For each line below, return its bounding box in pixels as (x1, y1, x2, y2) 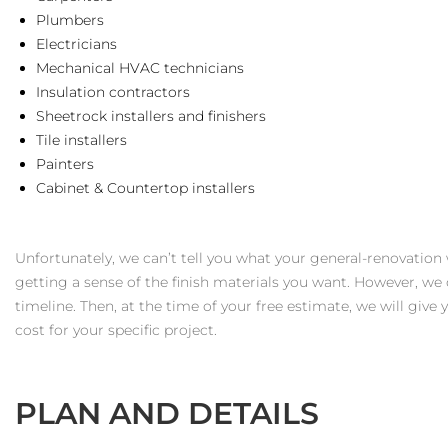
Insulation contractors (36, 82, 194, 101)
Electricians (36, 34, 121, 53)
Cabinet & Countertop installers (36, 178, 259, 197)
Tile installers (36, 130, 131, 149)
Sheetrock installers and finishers (36, 106, 270, 125)
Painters (36, 154, 98, 173)
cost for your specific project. (15, 320, 217, 339)
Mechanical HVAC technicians (36, 58, 248, 77)
